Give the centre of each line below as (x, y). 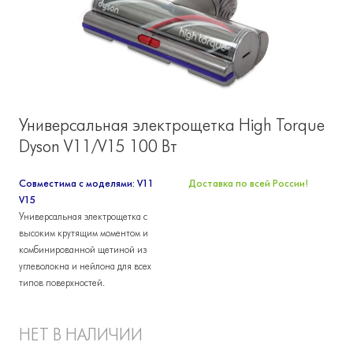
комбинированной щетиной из (83, 249)
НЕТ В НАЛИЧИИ (81, 334)
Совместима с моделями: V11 (86, 183)
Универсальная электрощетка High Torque (172, 125)
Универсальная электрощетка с (83, 216)
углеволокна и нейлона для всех (85, 266)
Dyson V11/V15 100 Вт (98, 146)
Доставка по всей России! (248, 183)
